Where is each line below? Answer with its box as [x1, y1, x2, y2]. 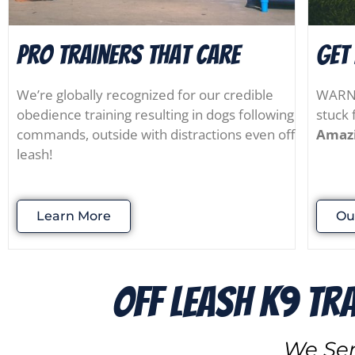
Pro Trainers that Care [17, 40, 240, 69]
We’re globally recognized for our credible [17, 85, 273, 104]
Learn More [36, 208, 111, 224]
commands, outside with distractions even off [17, 124, 295, 143]
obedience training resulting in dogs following [17, 105, 294, 124]
